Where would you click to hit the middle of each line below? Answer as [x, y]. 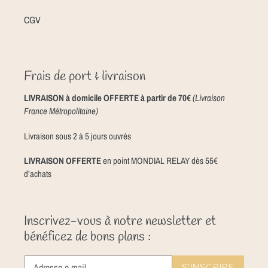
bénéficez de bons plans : [87, 237]
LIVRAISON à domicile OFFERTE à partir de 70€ [108, 98]
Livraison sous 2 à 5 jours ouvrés [77, 136]
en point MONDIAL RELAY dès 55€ [159, 161]
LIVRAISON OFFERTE [63, 161]
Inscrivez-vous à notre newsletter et [120, 222]
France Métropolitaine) [61, 111]
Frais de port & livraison [85, 76]
